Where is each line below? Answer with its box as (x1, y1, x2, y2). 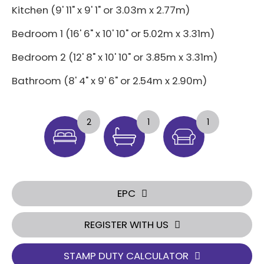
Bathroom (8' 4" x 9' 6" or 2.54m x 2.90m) (12, 74, 207, 88)
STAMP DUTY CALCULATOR (64, 249, 189, 263)
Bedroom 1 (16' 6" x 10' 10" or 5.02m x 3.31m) (12, 27, 214, 41)
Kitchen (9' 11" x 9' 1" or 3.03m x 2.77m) (12, 3, 190, 17)
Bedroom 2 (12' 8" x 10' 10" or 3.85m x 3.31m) (12, 50, 217, 64)
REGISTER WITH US (84, 217, 169, 232)
